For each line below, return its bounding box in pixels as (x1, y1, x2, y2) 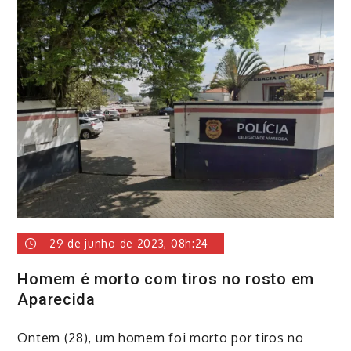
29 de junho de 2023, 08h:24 (49, 236, 209, 250)
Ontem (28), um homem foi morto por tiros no (17, 330, 304, 346)
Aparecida (17, 289, 96, 309)
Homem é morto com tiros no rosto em (17, 269, 314, 288)
